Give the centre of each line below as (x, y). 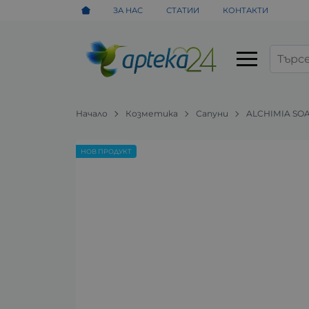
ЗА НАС (128, 10)
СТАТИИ (183, 10)
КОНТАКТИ (245, 10)
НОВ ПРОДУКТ (107, 152)
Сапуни (212, 113)
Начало (92, 113)
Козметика (152, 113)
